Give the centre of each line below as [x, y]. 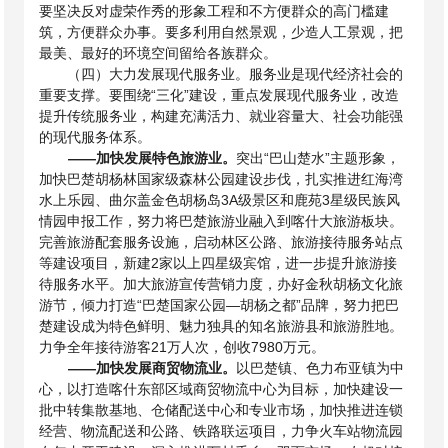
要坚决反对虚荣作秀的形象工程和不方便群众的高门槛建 [214, 11]
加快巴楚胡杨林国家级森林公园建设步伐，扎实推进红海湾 [221, 179]
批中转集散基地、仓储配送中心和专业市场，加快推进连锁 [221, 410]
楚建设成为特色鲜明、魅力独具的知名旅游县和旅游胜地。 [221, 326]
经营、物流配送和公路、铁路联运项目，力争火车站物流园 [221, 431]
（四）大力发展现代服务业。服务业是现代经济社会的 [235, 74]
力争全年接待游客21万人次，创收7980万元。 [182, 347]
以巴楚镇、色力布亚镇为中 [319, 368]
